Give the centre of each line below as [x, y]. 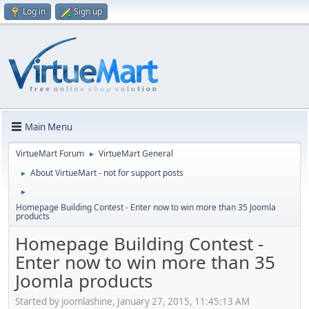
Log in [34, 11]
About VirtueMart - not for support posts [107, 173]
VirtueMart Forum [50, 153]
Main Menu [49, 127]
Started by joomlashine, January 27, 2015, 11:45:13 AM [132, 301]
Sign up [88, 11]
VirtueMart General [136, 153]
